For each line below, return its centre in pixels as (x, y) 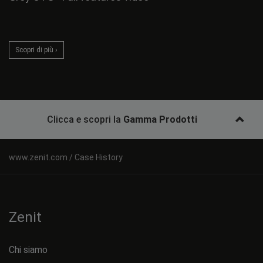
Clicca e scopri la (85, 119)
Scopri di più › (36, 50)
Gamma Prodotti (160, 119)
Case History (99, 157)
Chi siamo (28, 249)
